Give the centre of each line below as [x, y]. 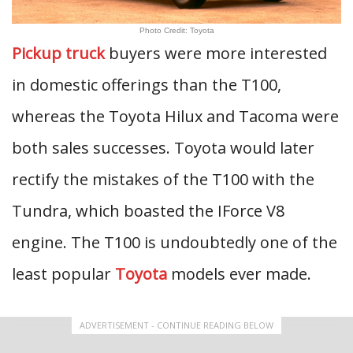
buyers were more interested [216, 53]
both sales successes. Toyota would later [163, 148]
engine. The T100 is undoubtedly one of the [175, 242]
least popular [63, 274]
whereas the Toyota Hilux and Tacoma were [175, 116]
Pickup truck [58, 53]
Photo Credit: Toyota [176, 30]
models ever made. [239, 274]
